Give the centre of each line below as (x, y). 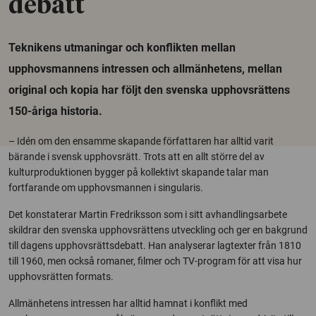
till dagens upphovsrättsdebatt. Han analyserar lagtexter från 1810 (155, 245)
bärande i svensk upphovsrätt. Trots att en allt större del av (136, 157)
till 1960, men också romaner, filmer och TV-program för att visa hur (155, 261)
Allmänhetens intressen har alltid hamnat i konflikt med (128, 303)
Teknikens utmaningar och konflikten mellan (122, 48)
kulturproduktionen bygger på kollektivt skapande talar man (139, 172)
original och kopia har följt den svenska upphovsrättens (149, 90)
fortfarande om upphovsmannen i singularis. (106, 188)
